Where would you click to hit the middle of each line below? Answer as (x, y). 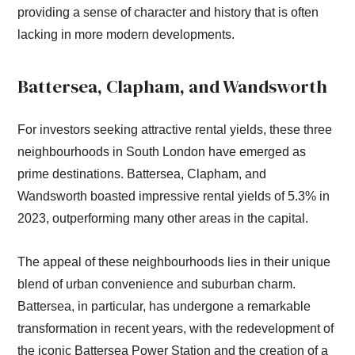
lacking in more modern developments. (126, 35)
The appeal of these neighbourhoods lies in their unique (174, 261)
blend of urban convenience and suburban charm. (157, 284)
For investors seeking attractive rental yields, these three (175, 129)
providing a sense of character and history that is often (168, 13)
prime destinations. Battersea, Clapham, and (142, 174)
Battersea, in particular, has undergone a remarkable (164, 306)
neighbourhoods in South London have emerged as (162, 151)
